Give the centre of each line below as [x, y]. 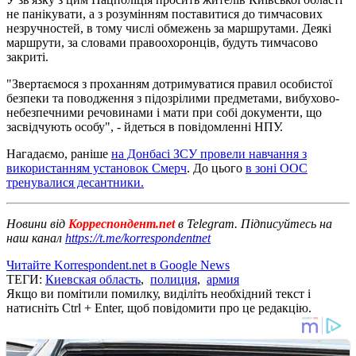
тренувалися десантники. [75, 182]
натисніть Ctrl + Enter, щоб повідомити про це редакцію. [159, 308]
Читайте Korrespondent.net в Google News [118, 265]
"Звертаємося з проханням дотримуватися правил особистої [169, 83]
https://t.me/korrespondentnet [138, 238]
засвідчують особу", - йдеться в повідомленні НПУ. [145, 126]
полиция [174, 279]
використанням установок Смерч [97, 168]
